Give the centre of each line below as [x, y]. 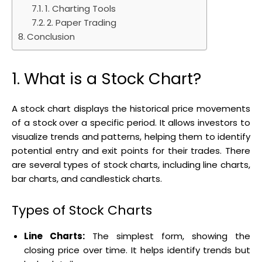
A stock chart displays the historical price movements [131, 108]
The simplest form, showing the [168, 236]
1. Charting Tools [80, 8]
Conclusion [51, 36]
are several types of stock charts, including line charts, [131, 164]
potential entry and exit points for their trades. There [131, 150]
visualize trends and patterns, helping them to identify [131, 136]
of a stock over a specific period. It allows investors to [131, 122]
